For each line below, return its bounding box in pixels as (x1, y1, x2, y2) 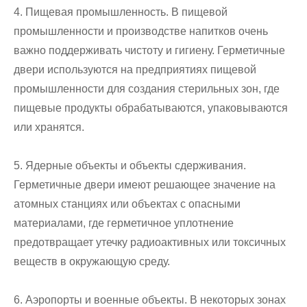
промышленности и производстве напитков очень (14, 25, 268, 38)
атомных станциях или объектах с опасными (14, 198, 241, 210)
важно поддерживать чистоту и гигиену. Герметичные (14, 45, 285, 57)
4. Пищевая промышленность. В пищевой (14, 6, 228, 19)
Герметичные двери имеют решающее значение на (14, 179, 275, 191)
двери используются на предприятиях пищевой (14, 64, 256, 76)
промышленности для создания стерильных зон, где (14, 83, 280, 95)
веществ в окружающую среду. (14, 256, 170, 268)
